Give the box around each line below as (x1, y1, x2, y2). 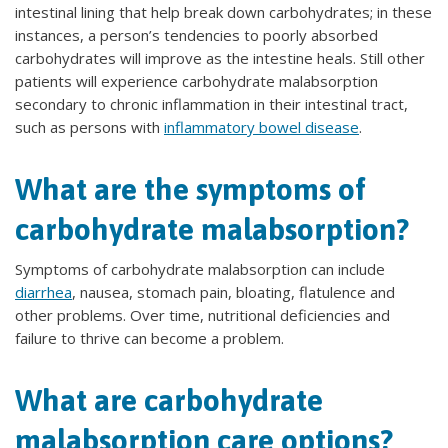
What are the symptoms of (15, 172, 366, 206)
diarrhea (15, 282, 72, 302)
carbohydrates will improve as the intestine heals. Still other (15, 48, 425, 68)
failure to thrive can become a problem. (15, 328, 284, 348)
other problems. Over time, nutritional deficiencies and (15, 305, 390, 325)
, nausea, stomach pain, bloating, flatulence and (72, 282, 395, 302)
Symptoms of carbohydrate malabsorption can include (15, 259, 385, 279)
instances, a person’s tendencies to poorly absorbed (15, 25, 378, 45)
